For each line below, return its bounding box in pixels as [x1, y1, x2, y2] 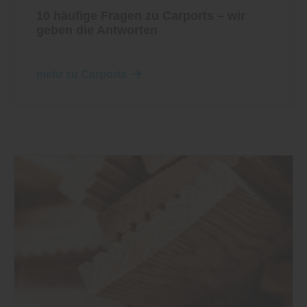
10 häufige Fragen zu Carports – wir [36, 8, 245, 23]
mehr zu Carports [36, 68, 127, 80]
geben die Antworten [36, 23, 158, 37]
